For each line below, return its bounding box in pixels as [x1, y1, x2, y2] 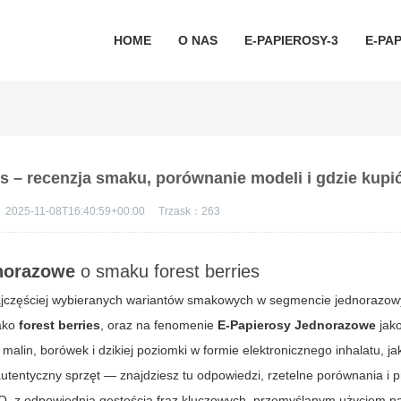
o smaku [75, 261, 155, 281]
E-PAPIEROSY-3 [243, 33, 338, 47]
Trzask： [158, 205, 202, 218]
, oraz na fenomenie [100, 318, 218, 332]
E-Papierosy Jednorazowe [218, 318, 377, 332]
